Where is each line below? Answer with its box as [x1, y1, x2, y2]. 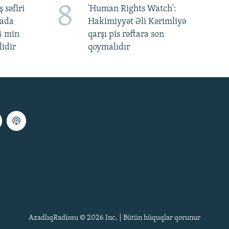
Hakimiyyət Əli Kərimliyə [87, 17, 186, 27]
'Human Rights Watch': [87, 4, 176, 14]
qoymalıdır [87, 42, 130, 53]
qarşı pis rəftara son [87, 30, 164, 40]
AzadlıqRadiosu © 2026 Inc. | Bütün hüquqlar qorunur [29, 214, 200, 222]
